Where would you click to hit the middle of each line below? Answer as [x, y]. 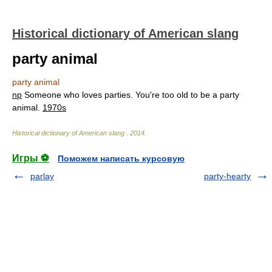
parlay [42, 176]
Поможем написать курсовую [121, 158]
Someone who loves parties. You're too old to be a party [131, 95]
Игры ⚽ [31, 158]
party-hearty [227, 176]
